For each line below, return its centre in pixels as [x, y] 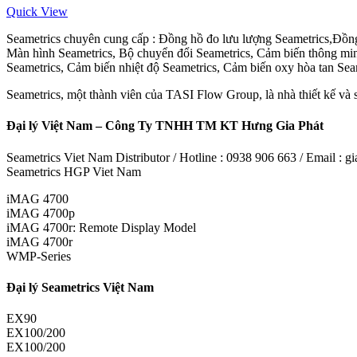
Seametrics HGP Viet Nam [74, 171]
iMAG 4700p [41, 213]
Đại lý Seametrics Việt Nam [80, 288]
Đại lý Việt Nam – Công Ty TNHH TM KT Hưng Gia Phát [165, 126]
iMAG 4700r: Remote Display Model [101, 227]
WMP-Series [39, 256]
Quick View [37, 12]
